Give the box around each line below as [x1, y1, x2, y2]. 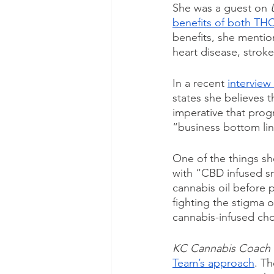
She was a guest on [172, 1, 270, 15]
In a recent [172, 76, 228, 91]
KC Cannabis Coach [172, 242, 270, 256]
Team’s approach [172, 256, 254, 270]
